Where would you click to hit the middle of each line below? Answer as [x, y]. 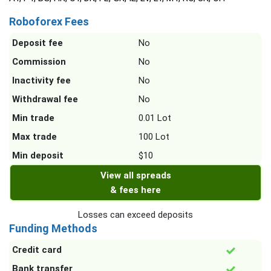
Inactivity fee [41, 81]
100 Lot [154, 137]
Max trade [34, 137]
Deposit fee [38, 43]
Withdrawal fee [45, 100]
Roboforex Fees [49, 22]
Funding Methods [53, 229]
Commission [39, 62]
